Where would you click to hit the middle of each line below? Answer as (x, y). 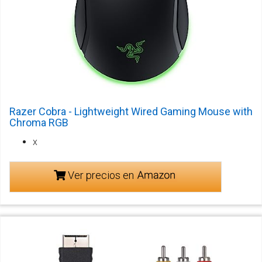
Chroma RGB (39, 123)
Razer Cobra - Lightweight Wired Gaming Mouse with (131, 112)
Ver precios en (101, 175)
